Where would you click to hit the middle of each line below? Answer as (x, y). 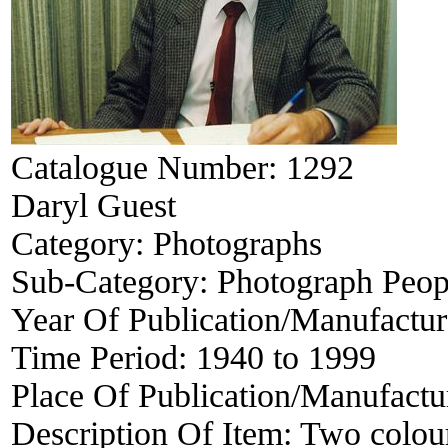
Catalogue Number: (148, 167)
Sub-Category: (114, 281)
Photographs (237, 243)
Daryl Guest (93, 205)
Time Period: (103, 357)
